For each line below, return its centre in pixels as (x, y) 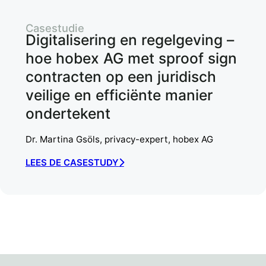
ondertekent (68, 114)
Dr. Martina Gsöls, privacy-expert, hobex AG (119, 139)
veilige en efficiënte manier (119, 95)
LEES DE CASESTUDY (72, 162)
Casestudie (55, 28)
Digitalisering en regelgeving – (129, 40)
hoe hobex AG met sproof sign (131, 58)
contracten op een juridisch (121, 77)
